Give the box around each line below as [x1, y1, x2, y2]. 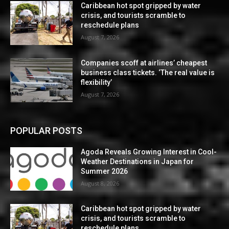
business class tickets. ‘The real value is [81, 68, 215, 77]
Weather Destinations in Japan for [81, 157, 194, 166]
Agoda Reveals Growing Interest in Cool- [81, 147, 217, 156]
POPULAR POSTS [10, 125, 82, 136]
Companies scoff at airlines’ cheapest [81, 59, 208, 67]
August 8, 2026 [81, 179, 120, 187]
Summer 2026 [81, 167, 128, 175]
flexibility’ [81, 78, 112, 87]
